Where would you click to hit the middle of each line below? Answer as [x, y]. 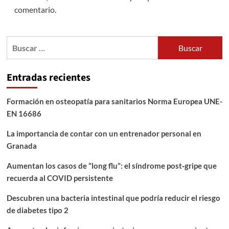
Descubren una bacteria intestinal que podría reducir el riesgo [113, 198]
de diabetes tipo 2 [37, 210]
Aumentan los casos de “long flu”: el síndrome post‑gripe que [111, 166]
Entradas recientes [48, 78]
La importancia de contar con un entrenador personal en [104, 134]
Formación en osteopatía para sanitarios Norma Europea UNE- [114, 101]
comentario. [35, 10]
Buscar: [19, 42]
